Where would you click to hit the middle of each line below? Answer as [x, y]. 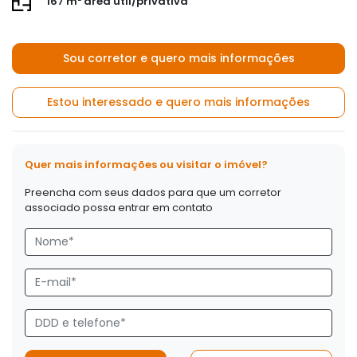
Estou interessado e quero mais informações [178, 102]
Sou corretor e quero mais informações [178, 58]
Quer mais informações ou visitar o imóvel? [146, 164]
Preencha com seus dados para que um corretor [153, 192]
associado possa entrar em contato [119, 207]
